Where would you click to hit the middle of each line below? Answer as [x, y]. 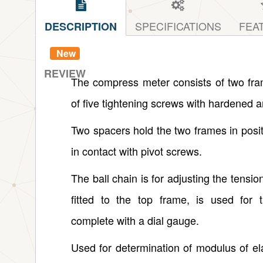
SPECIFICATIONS [178, 26]
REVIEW [65, 73]
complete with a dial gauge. [135, 220]
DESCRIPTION [81, 26]
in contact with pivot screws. [136, 151]
